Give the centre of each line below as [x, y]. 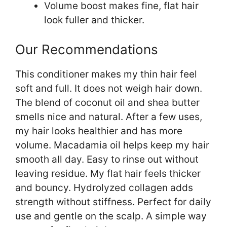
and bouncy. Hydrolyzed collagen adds [104, 188]
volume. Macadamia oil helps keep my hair [112, 145]
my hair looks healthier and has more [99, 131]
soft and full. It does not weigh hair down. [109, 89]
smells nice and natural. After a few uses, [109, 117]
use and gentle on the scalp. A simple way [111, 216]
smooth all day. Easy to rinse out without [107, 160]
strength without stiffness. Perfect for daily [113, 202]
